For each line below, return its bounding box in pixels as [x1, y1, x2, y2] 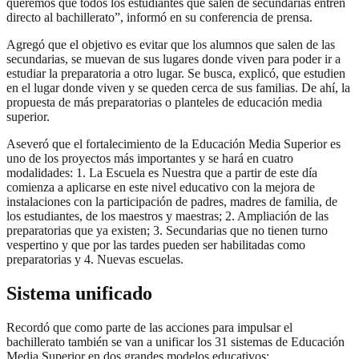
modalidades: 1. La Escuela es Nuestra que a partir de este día [6, 165, 317, 179]
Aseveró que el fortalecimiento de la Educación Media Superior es [6, 136, 341, 151]
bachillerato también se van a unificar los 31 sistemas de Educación [6, 334, 345, 349]
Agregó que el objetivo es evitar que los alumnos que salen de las [6, 37, 335, 51]
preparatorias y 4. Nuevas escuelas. [6, 252, 184, 266]
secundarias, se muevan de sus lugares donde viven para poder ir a [6, 51, 341, 66]
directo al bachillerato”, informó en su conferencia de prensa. [6, 10, 313, 24]
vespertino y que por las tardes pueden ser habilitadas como [6, 237, 305, 252]
